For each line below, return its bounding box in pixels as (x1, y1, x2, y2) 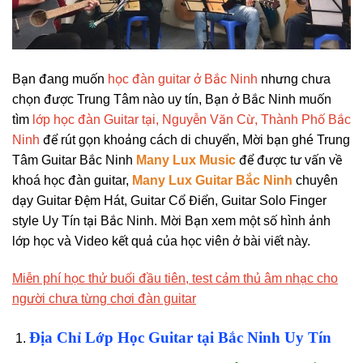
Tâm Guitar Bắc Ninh (12, 153, 136, 168)
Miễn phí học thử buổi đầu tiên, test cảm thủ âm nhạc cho (12, 271, 338, 285)
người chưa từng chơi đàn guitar (12, 291, 196, 305)
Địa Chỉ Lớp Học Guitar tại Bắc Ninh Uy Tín (28, 328, 331, 346)
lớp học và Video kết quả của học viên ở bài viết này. (12, 234, 310, 249)
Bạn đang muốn (12, 72, 105, 87)
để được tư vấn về (239, 153, 342, 168)
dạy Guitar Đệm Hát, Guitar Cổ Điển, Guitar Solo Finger (12, 194, 327, 208)
